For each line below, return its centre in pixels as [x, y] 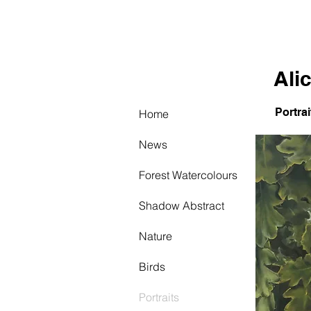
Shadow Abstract [182, 205]
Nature [155, 236]
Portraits [159, 297]
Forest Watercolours [188, 175]
